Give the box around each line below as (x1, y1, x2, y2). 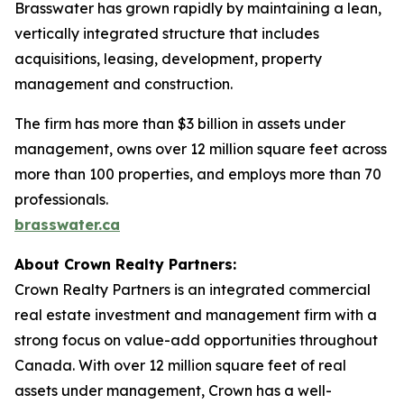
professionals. (14, 190, 108, 208)
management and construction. (14, 75, 233, 93)
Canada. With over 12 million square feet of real (14, 356, 346, 374)
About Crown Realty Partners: (14, 255, 236, 273)
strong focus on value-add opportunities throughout (14, 331, 378, 349)
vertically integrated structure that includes (14, 24, 319, 42)
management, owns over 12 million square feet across (14, 140, 387, 158)
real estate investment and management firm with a (14, 306, 377, 324)
